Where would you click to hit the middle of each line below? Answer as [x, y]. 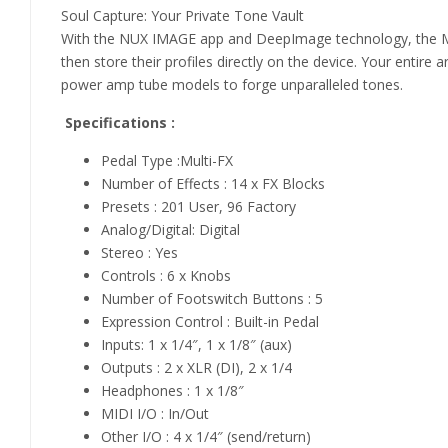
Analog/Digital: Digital [170, 229]
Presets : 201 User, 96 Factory [198, 206]
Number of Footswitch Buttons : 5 [212, 298]
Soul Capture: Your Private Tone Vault [182, 15]
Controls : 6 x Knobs [166, 275]
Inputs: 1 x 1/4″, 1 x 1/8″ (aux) [196, 344]
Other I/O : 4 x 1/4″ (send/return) [206, 436]
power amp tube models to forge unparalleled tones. [232, 84]
